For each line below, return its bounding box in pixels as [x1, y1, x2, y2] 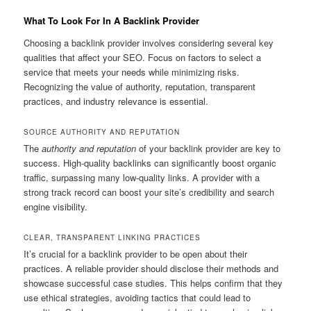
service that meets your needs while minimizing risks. [24, 65, 240, 78]
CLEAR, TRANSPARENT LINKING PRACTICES [24, 232, 201, 242]
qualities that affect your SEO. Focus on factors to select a [24, 50, 262, 64]
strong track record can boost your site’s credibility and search [24, 185, 275, 199]
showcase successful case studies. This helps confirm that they [24, 276, 283, 289]
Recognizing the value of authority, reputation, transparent [24, 79, 256, 93]
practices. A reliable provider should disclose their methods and [24, 261, 279, 275]
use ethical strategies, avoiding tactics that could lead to [24, 290, 251, 304]
